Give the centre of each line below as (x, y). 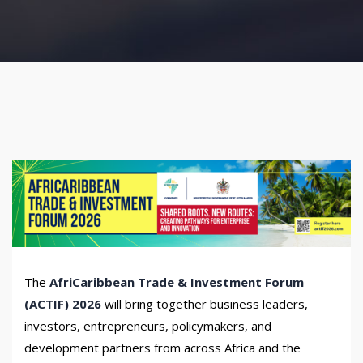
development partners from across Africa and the (162, 347)
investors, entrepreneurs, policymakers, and (148, 325)
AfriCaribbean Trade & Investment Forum (177, 282)
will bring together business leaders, (205, 303)
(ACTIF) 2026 (63, 303)
